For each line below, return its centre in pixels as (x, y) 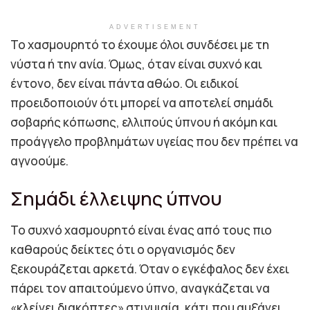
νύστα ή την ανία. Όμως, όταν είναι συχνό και (136, 64)
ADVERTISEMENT (155, 27)
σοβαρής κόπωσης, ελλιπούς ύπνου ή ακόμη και (144, 122)
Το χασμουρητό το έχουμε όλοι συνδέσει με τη (140, 44)
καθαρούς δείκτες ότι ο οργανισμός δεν (123, 249)
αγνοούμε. (39, 161)
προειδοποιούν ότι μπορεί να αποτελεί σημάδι (142, 102)
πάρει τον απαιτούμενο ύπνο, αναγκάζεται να (140, 288)
